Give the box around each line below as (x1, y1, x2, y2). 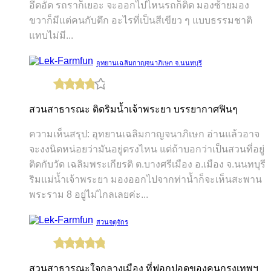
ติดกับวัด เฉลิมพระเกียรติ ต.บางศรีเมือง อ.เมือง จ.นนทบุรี (29, 158, 266, 169)
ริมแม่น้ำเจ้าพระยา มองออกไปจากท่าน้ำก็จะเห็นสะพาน (29, 174, 262, 184)
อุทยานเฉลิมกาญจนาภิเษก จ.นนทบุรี (96, 59, 202, 67)
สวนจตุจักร (96, 218, 128, 226)
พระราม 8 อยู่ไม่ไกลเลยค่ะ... (29, 189, 148, 200)
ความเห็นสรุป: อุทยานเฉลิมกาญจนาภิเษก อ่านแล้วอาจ (29, 128, 260, 139)
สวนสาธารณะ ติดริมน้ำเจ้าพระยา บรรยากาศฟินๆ (29, 103, 238, 114)
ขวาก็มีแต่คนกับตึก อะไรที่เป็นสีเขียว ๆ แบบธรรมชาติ (29, 15, 252, 25)
